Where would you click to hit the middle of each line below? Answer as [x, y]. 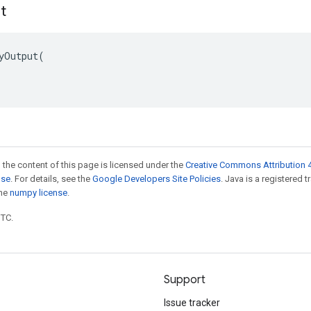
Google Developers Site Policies [157, 179]
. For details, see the [51, 179]
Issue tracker [192, 303]
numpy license [39, 193]
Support [185, 280]
